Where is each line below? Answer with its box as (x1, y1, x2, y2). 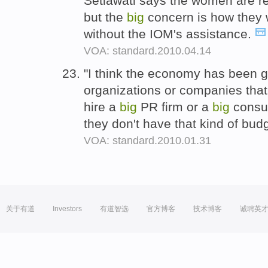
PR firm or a (137, 99, 212, 114)
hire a (84, 99, 120, 114)
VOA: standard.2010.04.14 (84, 44, 211, 57)
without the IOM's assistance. (84, 26, 255, 41)
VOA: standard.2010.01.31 (84, 134, 211, 147)
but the (84, 10, 127, 24)
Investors (53, 204, 82, 213)
